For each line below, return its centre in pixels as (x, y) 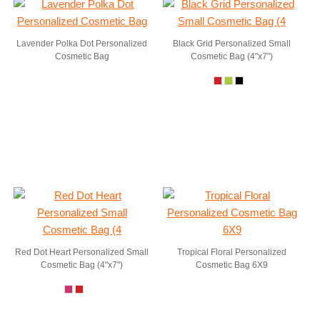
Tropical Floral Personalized (232, 252)
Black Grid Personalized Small (232, 44)
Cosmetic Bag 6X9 (232, 265)
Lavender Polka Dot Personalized (82, 44)
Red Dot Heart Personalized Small (82, 252)
